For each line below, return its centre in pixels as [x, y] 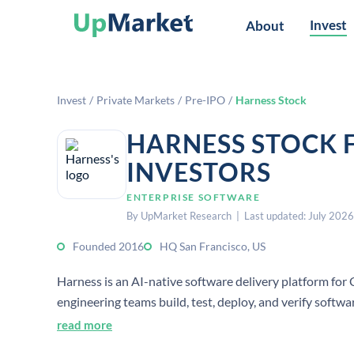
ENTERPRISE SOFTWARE [194, 197]
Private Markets [136, 100]
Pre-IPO [205, 100]
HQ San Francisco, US [213, 246]
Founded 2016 [108, 246]
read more [85, 325]
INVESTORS [199, 172]
